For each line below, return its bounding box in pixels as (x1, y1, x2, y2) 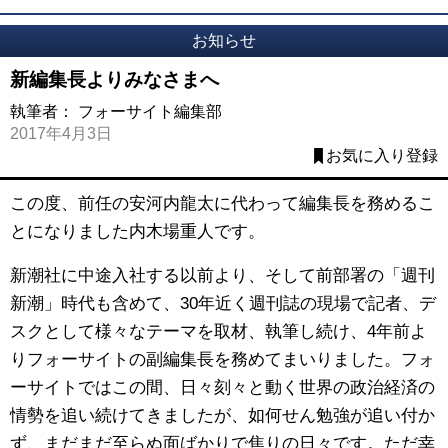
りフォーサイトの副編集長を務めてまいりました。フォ (10, 350, 435, 370)
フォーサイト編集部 (78, 102, 222, 120)
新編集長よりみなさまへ (10, 68, 219, 90)
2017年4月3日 (10, 124, 112, 142)
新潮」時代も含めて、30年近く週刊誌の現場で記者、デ (10, 294, 436, 314)
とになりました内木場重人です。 (10, 221, 265, 241)
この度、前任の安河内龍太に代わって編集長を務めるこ (10, 193, 435, 213)
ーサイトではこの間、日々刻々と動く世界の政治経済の (10, 378, 435, 398)
